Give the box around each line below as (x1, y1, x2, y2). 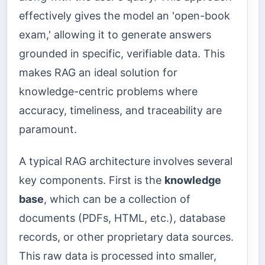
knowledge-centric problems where (19, 85, 198, 98)
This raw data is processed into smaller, (19, 250, 216, 263)
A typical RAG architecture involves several (19, 155, 232, 168)
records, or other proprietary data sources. (19, 231, 234, 244)
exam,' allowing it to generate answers (19, 28, 211, 41)
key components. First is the (19, 174, 164, 187)
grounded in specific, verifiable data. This (19, 47, 225, 60)
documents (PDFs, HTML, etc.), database (19, 212, 225, 225)
